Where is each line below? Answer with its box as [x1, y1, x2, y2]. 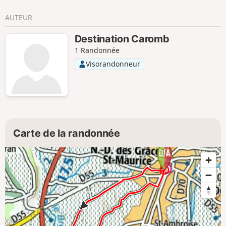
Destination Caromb [74, 32, 169, 45]
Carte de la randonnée [13, 127, 120, 140]
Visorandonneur [85, 59, 140, 69]
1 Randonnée [74, 45, 120, 55]
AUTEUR [5, 13, 32, 23]
